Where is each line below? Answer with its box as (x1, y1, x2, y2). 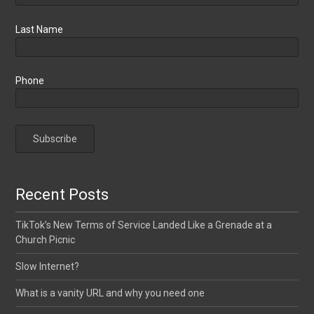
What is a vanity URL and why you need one (15, 287, 205, 299)
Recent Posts (15, 186, 109, 203)
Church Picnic (15, 234, 76, 245)
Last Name (15, 24, 64, 35)
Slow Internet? (15, 261, 80, 272)
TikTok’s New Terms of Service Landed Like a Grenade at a (15, 219, 273, 231)
